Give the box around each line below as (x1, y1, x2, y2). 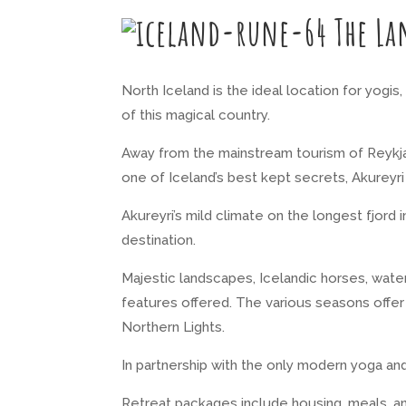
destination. (121, 231, 197, 248)
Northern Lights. (121, 318, 226, 335)
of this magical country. (121, 106, 271, 123)
